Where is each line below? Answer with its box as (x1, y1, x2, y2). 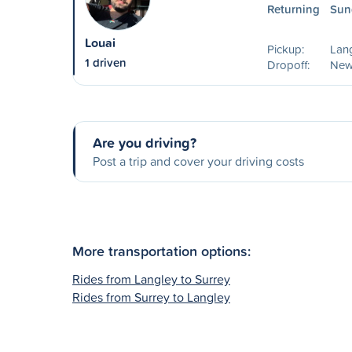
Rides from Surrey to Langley (72, 288, 230, 306)
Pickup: (266, 41, 304, 57)
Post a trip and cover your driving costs (93, 152, 304, 170)
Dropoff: (266, 57, 310, 73)
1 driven (85, 54, 126, 71)
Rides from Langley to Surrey (72, 269, 230, 288)
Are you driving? (93, 132, 196, 152)
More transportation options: (72, 240, 251, 261)
